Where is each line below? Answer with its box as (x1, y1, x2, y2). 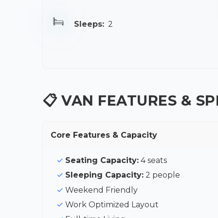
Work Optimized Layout (65, 200, 159, 209)
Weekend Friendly (65, 185, 138, 195)
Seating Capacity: (65, 155, 139, 165)
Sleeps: (74, 19, 104, 29)
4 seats (139, 155, 167, 165)
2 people (144, 170, 180, 180)
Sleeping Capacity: (65, 170, 144, 180)
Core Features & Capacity (51, 130, 157, 140)
